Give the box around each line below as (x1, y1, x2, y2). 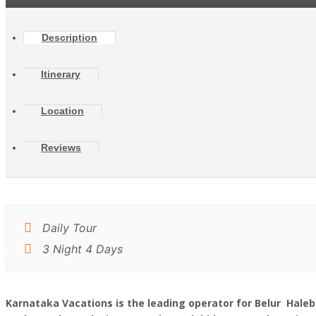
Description (42, 32, 97, 43)
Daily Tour (39, 221, 97, 235)
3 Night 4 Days (39, 242, 123, 256)
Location (41, 105, 84, 116)
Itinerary (41, 68, 80, 80)
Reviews (41, 142, 81, 153)
